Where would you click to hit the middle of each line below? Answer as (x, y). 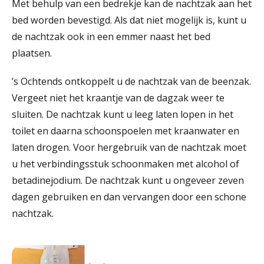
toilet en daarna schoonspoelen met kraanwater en (126, 131)
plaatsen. (33, 53)
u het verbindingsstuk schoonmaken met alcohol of (126, 164)
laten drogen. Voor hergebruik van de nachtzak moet (129, 148)
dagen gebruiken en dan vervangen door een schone (129, 197)
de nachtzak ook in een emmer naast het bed (111, 37)
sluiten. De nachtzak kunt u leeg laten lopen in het (123, 115)
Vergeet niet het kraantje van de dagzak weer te (118, 98)
